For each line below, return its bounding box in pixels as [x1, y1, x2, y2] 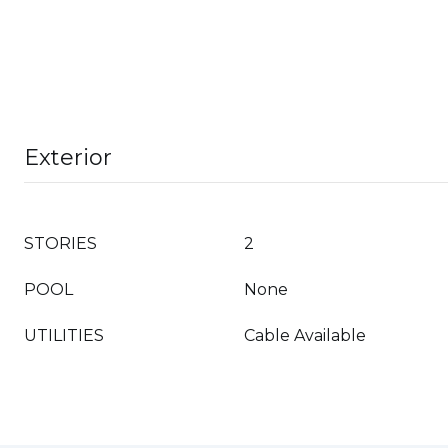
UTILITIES [24, 326, 104, 345]
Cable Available [244, 326, 366, 345]
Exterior [24, 144, 112, 171]
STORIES [24, 234, 97, 253]
